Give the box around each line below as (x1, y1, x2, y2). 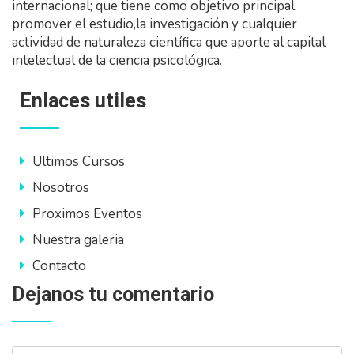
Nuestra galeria (32, 231, 124, 250)
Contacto (32, 257, 86, 276)
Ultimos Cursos (32, 153, 125, 171)
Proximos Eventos (32, 205, 142, 224)
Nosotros (32, 179, 89, 198)
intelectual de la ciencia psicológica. (12, 51, 222, 70)
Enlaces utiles (20, 89, 146, 113)
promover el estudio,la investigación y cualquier (12, 15, 297, 34)
